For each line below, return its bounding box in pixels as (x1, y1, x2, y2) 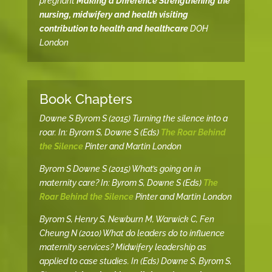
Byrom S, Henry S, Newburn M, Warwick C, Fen (39, 214, 214, 225)
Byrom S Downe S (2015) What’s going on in (39, 164, 201, 174)
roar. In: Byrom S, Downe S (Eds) (39, 127, 161, 138)
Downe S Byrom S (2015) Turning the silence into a (39, 114, 228, 124)
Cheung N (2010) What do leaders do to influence (39, 228, 225, 239)
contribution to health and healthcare (39, 24, 188, 34)
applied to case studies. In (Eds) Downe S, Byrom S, (39, 256, 232, 267)
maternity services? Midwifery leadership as (39, 242, 206, 253)
